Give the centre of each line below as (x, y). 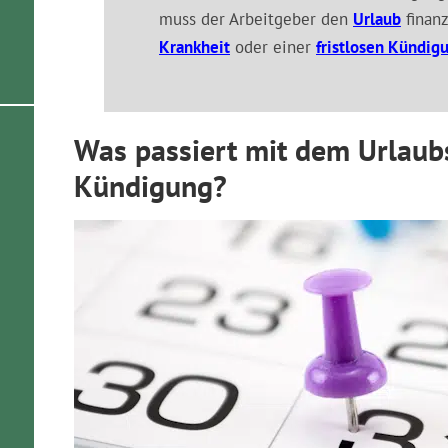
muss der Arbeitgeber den (256, 19)
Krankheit (194, 47)
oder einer (273, 47)
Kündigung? (150, 185)
